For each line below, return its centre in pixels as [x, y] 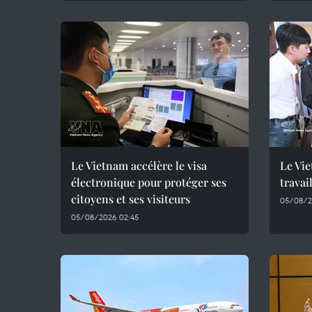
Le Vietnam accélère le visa [139, 165]
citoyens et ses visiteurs [131, 199]
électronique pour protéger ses [149, 182]
